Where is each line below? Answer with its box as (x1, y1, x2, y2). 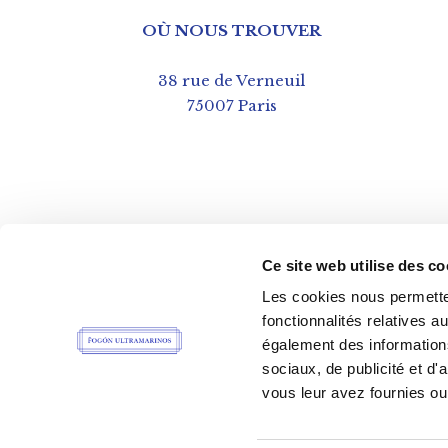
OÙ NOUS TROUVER (142, 21, 322, 40)
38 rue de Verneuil (158, 71, 306, 90)
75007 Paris (186, 96, 277, 115)
